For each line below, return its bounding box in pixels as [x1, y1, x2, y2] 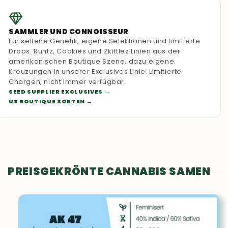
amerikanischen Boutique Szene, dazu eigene [9, 56, 175, 66]
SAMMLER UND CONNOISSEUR [9, 26, 129, 37]
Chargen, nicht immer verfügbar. [9, 76, 126, 87]
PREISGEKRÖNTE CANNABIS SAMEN [8, 163, 211, 179]
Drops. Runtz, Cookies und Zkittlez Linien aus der [9, 46, 181, 56]
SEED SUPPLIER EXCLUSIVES [9, 87, 103, 96]
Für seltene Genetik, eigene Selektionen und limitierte [9, 36, 201, 46]
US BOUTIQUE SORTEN [9, 97, 85, 105]
